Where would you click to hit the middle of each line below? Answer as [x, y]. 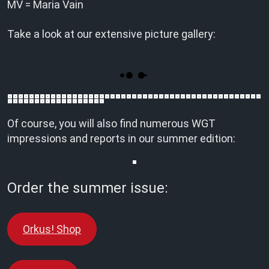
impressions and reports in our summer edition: [121, 138]
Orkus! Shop [52, 229]
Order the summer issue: [88, 188]
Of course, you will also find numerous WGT [111, 123]
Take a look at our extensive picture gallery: [111, 34]
